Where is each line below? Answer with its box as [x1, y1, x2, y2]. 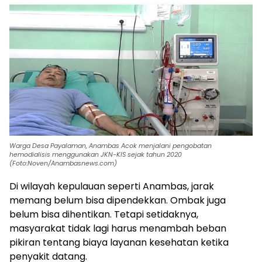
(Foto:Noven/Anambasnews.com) [9, 158, 117, 168]
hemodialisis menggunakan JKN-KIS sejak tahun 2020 [9, 150, 184, 160]
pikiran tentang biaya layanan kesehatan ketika [9, 236, 229, 250]
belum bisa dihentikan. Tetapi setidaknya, [9, 208, 198, 222]
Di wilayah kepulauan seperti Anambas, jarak [9, 180, 214, 194]
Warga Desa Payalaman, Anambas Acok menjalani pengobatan [9, 141, 212, 151]
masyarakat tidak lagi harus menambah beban [9, 222, 226, 236]
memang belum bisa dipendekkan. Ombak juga [9, 194, 226, 208]
